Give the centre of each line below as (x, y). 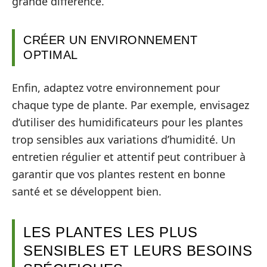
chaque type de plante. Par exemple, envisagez (131, 105)
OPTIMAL (51, 55)
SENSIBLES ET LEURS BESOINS (138, 251)
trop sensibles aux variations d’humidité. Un (124, 139)
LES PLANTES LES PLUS (110, 232)
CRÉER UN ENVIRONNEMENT (110, 40)
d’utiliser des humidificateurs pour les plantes (128, 122)
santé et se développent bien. (87, 191)
